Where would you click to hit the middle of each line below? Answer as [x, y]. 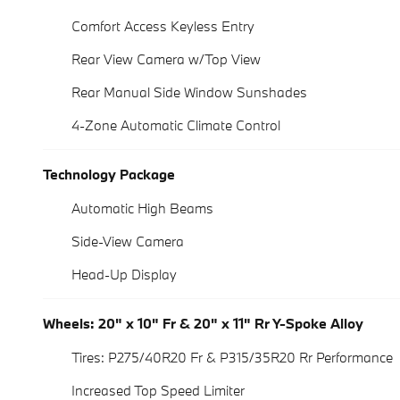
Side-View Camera [128, 242]
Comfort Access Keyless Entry [163, 26]
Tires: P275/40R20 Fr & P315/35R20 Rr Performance [232, 358]
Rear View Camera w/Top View [166, 59]
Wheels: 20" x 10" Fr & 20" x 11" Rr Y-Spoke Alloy [203, 324]
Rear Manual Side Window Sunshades [189, 92]
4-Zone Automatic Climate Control [176, 125]
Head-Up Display [124, 275]
